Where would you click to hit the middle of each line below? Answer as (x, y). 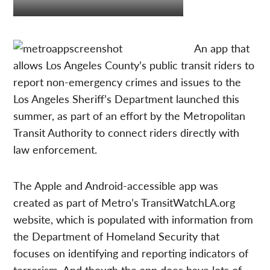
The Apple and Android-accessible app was (116, 186)
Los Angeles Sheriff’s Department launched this (127, 99)
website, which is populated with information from (133, 219)
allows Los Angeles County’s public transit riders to (134, 65)
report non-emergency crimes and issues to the (127, 82)
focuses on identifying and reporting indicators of (131, 253)
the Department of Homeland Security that (117, 236)
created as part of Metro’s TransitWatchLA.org (124, 202)
